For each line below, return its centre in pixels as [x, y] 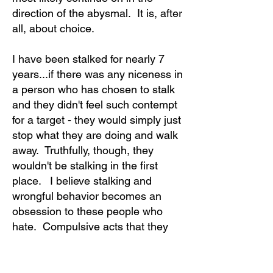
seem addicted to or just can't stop [95, 242]
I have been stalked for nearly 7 [88, 59]
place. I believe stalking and [82, 181]
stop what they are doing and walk [95, 135]
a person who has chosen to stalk [94, 89]
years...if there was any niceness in [97, 74]
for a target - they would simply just [97, 120]
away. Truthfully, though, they [83, 150]
